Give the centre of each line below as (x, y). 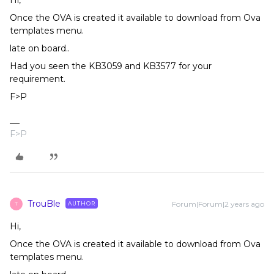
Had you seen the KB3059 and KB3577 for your (111, 66)
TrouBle (44, 203)
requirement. (38, 79)
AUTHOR (82, 203)
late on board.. (40, 48)
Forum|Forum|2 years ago (218, 204)
